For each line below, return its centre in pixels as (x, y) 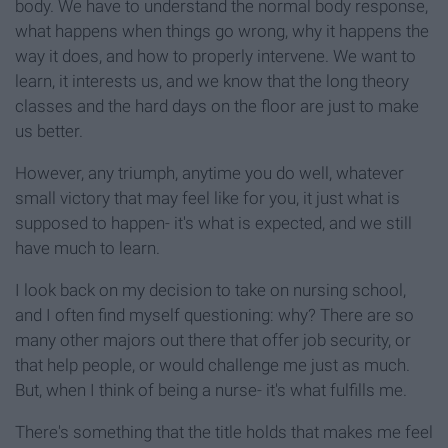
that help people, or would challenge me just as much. (212, 365)
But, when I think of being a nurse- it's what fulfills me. (211, 390)
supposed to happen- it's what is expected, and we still (213, 223)
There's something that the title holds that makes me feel (224, 432)
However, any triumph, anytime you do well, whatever (209, 173)
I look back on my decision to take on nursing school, (210, 290)
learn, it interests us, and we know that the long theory (212, 81)
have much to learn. (87, 248)
